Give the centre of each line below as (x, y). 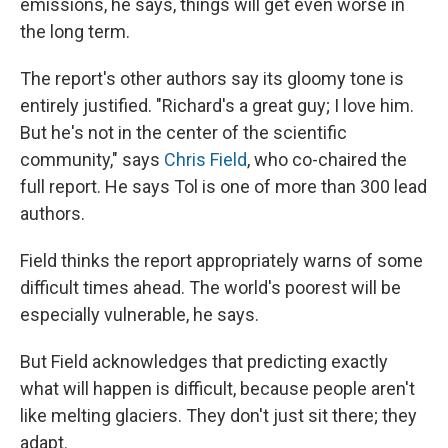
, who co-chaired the (327, 160)
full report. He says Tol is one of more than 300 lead (223, 187)
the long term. (75, 32)
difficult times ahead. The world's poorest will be (210, 288)
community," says (92, 160)
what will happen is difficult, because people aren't (217, 389)
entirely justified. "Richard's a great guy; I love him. (217, 106)
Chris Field (205, 160)
